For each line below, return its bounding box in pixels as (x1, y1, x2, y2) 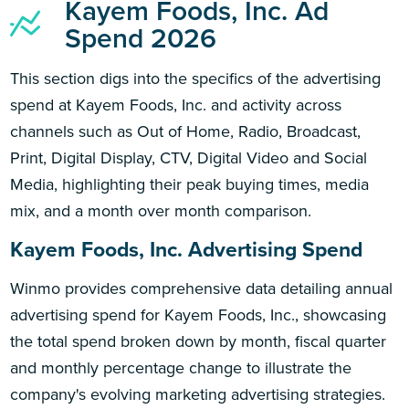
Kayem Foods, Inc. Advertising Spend (10, 234, 363, 266)
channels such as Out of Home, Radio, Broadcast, (10, 119, 362, 143)
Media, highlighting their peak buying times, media (10, 172, 370, 196)
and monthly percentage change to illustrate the (10, 355, 352, 380)
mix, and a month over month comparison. (10, 198, 312, 223)
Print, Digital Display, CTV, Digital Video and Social (10, 145, 368, 170)
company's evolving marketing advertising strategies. (10, 382, 386, 406)
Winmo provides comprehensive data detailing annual (10, 276, 393, 300)
